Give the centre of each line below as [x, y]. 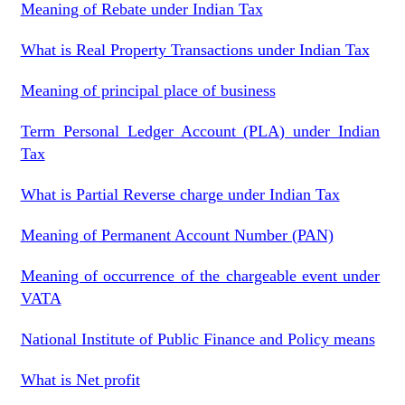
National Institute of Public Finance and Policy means [198, 339]
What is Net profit [80, 380]
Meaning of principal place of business [148, 90]
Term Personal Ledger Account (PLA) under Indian [200, 131]
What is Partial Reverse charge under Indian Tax [180, 194]
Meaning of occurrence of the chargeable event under [200, 276]
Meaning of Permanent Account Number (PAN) [177, 235]
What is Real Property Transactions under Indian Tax [195, 50]
